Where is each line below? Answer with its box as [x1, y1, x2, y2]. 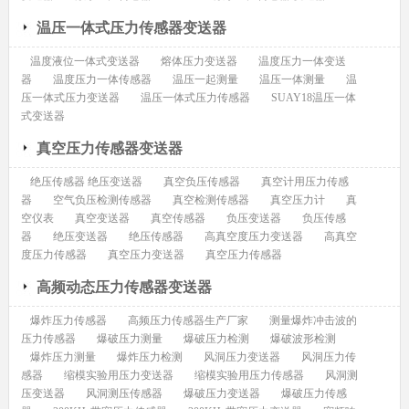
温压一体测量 [258, 73, 325, 87]
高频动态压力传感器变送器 [36, 279, 212, 296]
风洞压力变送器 [203, 351, 280, 364]
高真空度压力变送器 [204, 230, 303, 244]
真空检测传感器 [172, 194, 249, 207]
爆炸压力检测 [116, 351, 183, 364]
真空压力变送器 [107, 248, 184, 262]
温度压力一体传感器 [52, 73, 152, 87]
